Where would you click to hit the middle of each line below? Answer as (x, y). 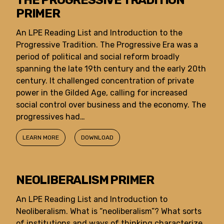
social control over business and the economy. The (111, 105)
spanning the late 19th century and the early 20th (111, 69)
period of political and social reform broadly (98, 57)
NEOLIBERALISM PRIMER (85, 180)
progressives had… (50, 117)
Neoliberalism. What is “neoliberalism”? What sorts (109, 211)
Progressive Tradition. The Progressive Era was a (107, 45)
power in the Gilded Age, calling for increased (102, 93)
